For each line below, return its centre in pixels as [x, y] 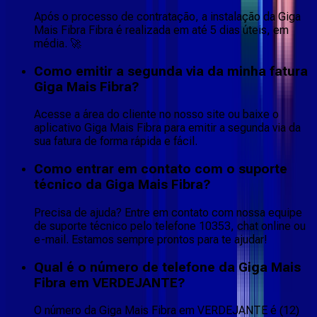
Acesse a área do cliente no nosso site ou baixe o [156, 115]
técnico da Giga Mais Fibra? [122, 185]
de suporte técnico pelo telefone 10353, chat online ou [170, 226]
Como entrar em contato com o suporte [161, 169]
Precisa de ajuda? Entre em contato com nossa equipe [168, 212]
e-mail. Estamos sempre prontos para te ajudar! [151, 239]
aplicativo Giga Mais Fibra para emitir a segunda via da [167, 128]
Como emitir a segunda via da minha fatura [171, 71]
